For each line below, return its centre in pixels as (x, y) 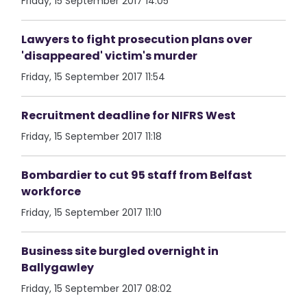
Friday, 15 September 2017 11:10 (92, 212)
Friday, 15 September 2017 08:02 (97, 288)
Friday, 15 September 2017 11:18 (92, 136)
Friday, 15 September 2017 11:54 (94, 77)
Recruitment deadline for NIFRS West (129, 115)
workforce (51, 192)
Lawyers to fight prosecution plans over (137, 39)
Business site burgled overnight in (120, 251)
